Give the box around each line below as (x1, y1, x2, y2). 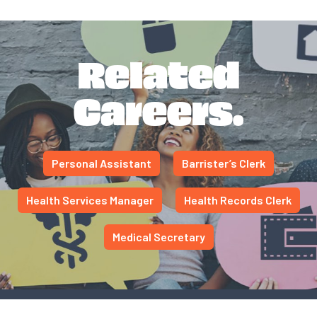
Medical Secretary (112, 230, 205, 243)
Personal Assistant (52, 156, 151, 170)
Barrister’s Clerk (182, 156, 265, 170)
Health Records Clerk (183, 193, 292, 207)
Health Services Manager (25, 193, 154, 207)
